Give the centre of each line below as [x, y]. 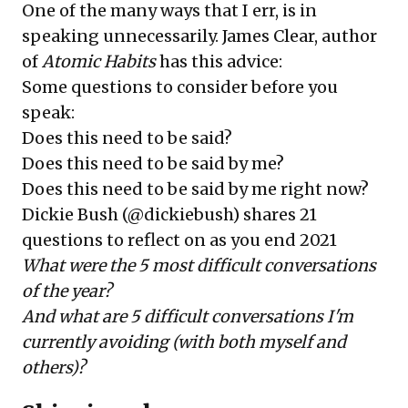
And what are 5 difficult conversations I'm [188, 317]
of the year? [67, 291]
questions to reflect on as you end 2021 [179, 240]
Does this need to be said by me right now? [195, 189]
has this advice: [219, 62]
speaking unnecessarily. [122, 36]
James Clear [268, 36]
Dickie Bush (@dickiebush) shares [161, 215]
